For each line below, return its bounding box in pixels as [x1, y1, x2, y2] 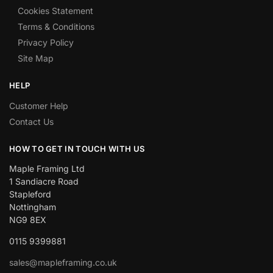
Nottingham [9, 202, 56, 213]
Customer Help [9, 100, 68, 111]
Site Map [18, 53, 54, 64]
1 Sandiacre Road [9, 176, 79, 187]
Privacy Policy [18, 37, 74, 48]
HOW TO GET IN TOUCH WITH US [9, 143, 145, 154]
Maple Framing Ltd [9, 163, 85, 174]
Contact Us [9, 116, 54, 127]
